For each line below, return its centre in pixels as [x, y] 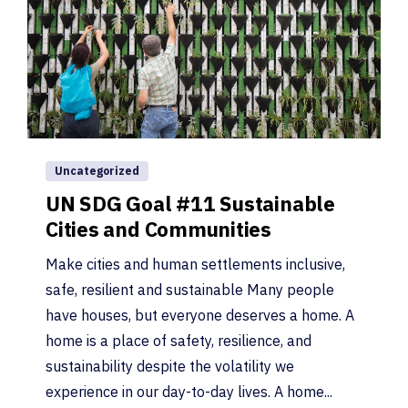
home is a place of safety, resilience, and [178, 340]
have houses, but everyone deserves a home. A [200, 315]
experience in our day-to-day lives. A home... [189, 391]
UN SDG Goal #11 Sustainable [190, 203]
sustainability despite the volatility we [170, 366]
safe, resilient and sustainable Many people [190, 289]
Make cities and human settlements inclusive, [195, 264]
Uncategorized [97, 170]
